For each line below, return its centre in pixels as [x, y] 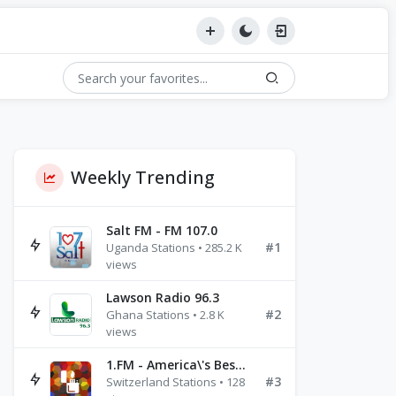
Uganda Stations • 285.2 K [174, 247]
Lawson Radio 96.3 [163, 297]
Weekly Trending [143, 177]
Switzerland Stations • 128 [175, 382]
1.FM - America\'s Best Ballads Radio [240, 365]
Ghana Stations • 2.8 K [165, 315]
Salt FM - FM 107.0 [162, 230]
